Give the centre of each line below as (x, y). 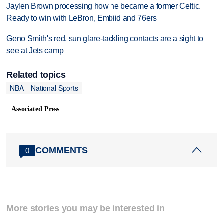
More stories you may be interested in (86, 208)
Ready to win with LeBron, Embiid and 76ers (82, 18)
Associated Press (36, 109)
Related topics (36, 74)
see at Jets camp (35, 51)
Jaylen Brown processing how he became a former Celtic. (104, 6)
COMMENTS (62, 150)
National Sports (54, 88)
